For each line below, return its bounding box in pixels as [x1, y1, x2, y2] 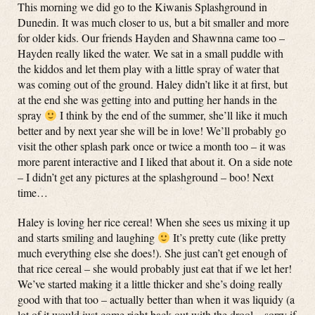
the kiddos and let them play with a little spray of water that [18, 61, 279, 76]
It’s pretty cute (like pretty [170, 230, 287, 245]
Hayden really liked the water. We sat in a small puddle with [18, 46, 283, 60]
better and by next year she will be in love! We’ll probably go [18, 123, 286, 138]
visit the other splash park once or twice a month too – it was [18, 139, 285, 153]
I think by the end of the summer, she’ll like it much [57, 108, 288, 122]
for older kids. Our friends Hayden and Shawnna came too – [18, 30, 285, 45]
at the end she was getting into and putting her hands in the [18, 92, 277, 107]
